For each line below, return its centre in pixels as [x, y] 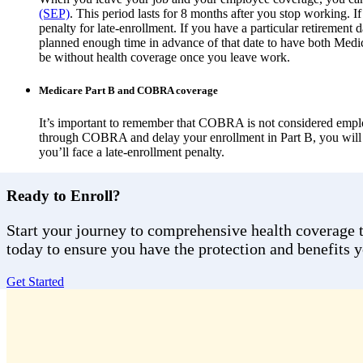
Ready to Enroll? [64, 196]
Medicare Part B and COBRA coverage [128, 91]
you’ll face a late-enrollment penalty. [132, 152]
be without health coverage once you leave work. [164, 58]
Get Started [35, 282]
